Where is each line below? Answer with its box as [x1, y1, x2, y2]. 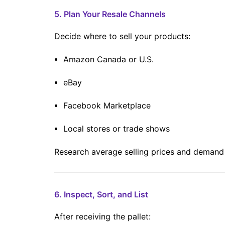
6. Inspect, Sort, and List [54, 189, 148, 199]
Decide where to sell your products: [54, 31, 190, 41]
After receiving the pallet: [54, 211, 151, 221]
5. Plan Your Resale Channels [54, 9, 166, 19]
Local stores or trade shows [63, 124, 170, 134]
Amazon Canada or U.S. [63, 54, 154, 64]
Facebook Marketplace [63, 100, 151, 110]
